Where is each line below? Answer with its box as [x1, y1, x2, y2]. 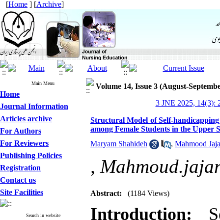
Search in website [26, 213, 60, 218]
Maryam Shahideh [90, 139, 147, 148]
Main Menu [31, 81, 55, 86]
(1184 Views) [128, 189, 169, 197]
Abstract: [90, 189, 122, 197]
